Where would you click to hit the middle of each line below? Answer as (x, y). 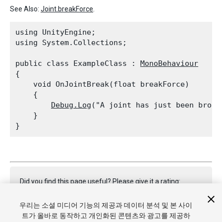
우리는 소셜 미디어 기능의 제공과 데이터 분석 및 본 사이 (106, 205)
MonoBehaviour (169, 63)
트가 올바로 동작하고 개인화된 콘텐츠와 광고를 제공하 (106, 216)
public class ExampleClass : (78, 63)
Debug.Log (71, 105)
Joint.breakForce (67, 9)
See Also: (25, 9)
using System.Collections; (71, 43)
